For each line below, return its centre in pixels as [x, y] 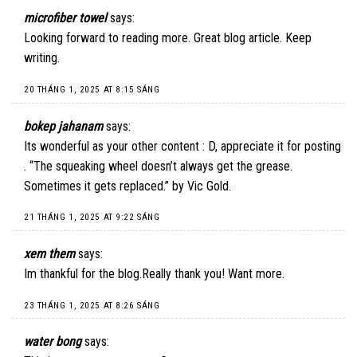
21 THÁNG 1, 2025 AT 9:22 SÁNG [92, 218]
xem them [49, 253]
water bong [53, 342]
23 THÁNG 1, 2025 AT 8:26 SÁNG [92, 305]
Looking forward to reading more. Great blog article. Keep [168, 38]
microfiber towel [65, 18]
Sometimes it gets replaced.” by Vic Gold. [127, 186]
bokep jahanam [63, 126]
